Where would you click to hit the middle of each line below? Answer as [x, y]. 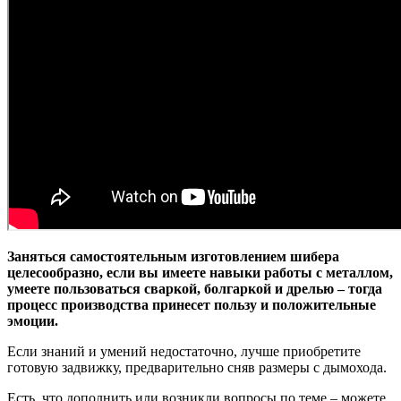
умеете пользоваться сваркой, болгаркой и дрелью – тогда [195, 289]
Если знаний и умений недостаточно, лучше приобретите [184, 352]
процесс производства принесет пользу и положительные [192, 305]
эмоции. [33, 321]
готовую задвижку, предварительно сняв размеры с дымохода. [197, 368]
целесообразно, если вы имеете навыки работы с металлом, [200, 273]
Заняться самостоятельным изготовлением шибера [173, 257]
